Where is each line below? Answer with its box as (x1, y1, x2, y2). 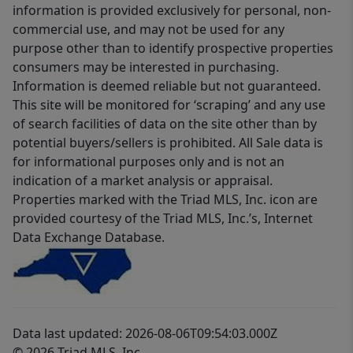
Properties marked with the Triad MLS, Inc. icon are (13, 191, 318, 209)
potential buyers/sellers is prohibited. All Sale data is (13, 134, 323, 152)
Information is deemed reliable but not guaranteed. (13, 77, 321, 95)
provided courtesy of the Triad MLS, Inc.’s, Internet (13, 210, 313, 228)
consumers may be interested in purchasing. (13, 58, 279, 76)
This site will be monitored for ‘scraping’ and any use (13, 96, 325, 114)
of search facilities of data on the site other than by (13, 115, 317, 133)
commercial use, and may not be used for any (13, 20, 284, 39)
